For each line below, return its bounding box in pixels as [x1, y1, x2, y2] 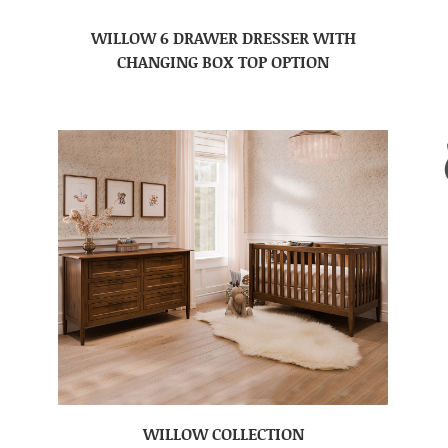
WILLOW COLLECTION [142, 422, 304, 446]
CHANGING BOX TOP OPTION [117, 49, 330, 73]
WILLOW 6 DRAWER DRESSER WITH [90, 25, 356, 49]
